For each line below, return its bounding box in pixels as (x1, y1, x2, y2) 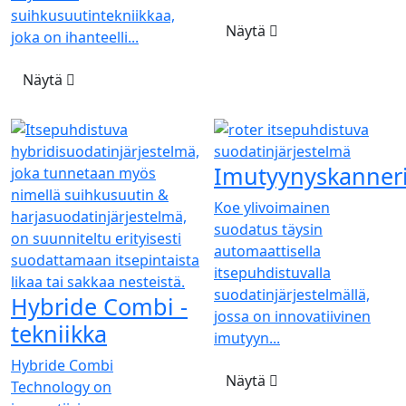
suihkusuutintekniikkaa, (11, 5, 175, 25)
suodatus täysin (214, 218, 323, 239)
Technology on (11, 376, 111, 397)
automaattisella (214, 240, 321, 261)
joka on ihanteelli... (11, 26, 139, 47)
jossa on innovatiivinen (214, 305, 371, 326)
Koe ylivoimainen (214, 197, 330, 217)
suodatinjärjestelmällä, (214, 284, 370, 304)
